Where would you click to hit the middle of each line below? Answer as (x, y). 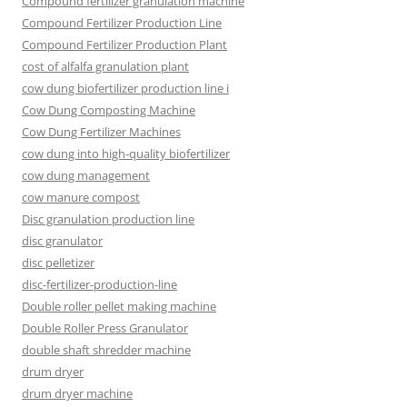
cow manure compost (81, 198)
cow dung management (86, 176)
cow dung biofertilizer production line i (125, 89)
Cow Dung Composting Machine (109, 110)
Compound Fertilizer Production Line (122, 23)
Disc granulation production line (108, 219)
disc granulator (62, 241)
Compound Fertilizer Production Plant (124, 45)
